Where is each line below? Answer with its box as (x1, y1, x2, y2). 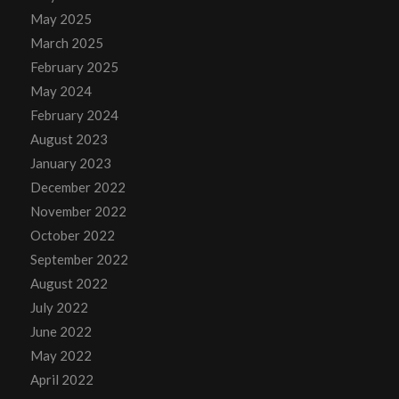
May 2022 (29, 346, 92, 363)
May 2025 (29, 10, 92, 27)
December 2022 (29, 178, 126, 195)
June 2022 (29, 322, 92, 339)
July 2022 (29, 298, 88, 315)
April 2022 (29, 370, 94, 387)
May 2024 (29, 82, 92, 99)
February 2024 (29, 106, 118, 123)
